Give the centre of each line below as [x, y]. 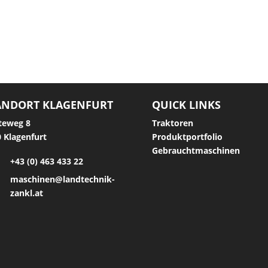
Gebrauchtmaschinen [196, 151]
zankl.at [27, 193]
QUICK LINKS [186, 105]
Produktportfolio [187, 137]
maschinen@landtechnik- [63, 179]
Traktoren [172, 123]
